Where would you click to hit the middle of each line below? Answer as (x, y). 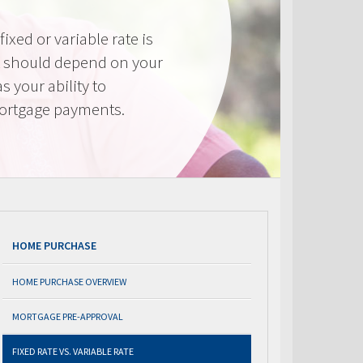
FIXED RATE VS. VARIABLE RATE (73, 351)
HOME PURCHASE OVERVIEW (69, 282)
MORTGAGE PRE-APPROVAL (68, 316)
